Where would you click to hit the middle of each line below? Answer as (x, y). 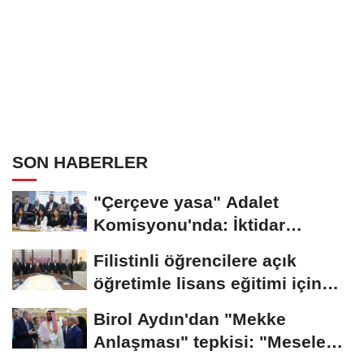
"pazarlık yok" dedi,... (182, 247)
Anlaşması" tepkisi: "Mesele (210, 341)
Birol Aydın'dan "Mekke (190, 318)
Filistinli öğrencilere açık (195, 260)
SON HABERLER (80, 162)
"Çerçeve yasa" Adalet (186, 201)
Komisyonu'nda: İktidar (189, 224)
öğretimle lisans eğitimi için (208, 283)
